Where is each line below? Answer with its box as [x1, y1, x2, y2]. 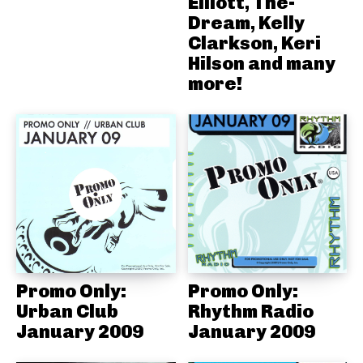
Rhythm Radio [187, 300, 314, 323]
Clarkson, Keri [187, 31, 321, 54]
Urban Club [16, 300, 118, 323]
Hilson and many [187, 51, 335, 75]
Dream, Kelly [187, 11, 305, 34]
